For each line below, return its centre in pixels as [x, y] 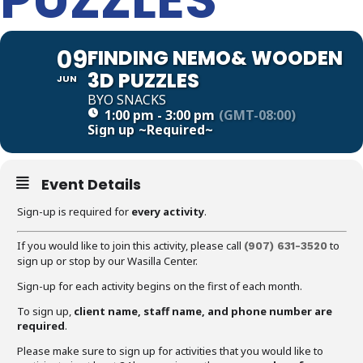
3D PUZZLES [143, 81]
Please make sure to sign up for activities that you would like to [170, 351]
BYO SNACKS [127, 100]
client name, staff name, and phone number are [203, 311]
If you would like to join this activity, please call [130, 246]
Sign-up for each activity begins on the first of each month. [160, 286]
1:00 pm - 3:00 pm [160, 115]
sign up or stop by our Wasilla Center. [107, 261]
